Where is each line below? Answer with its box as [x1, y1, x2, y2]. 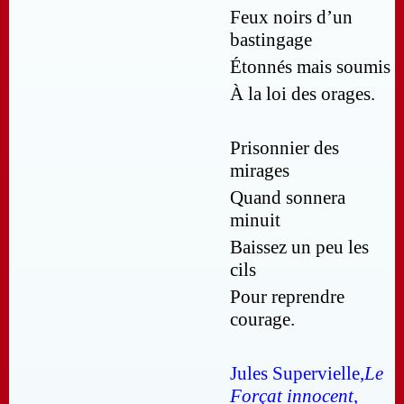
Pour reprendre [230, 286, 344, 308]
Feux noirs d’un [230, 6, 353, 29]
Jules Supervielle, [230, 363, 364, 385]
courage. [230, 308, 295, 331]
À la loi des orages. [230, 83, 375, 106]
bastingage [230, 29, 312, 51]
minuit [230, 209, 280, 232]
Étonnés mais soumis [230, 56, 390, 78]
